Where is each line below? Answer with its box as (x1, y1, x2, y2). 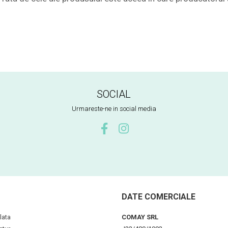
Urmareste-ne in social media (71, 104, 156, 112)
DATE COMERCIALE (122, 191, 195, 202)
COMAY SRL (122, 213, 158, 221)
